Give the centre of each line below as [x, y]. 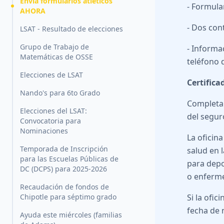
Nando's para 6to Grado [60, 93]
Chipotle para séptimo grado [68, 197]
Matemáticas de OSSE [56, 57]
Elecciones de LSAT [51, 75]
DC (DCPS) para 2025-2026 [63, 169]
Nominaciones [44, 131]
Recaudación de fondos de [64, 187]
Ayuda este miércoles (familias [71, 215]
